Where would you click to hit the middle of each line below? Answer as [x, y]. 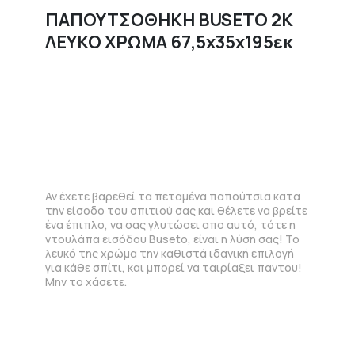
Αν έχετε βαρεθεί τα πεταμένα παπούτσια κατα [173, 196]
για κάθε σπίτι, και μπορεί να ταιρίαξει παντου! [174, 267]
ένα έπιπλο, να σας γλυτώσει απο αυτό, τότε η [171, 224]
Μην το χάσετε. [86, 281]
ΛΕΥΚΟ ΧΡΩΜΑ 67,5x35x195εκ [169, 42]
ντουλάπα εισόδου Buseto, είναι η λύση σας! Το [173, 239]
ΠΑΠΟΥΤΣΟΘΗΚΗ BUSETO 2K [170, 20]
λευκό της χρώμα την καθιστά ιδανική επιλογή [170, 253]
